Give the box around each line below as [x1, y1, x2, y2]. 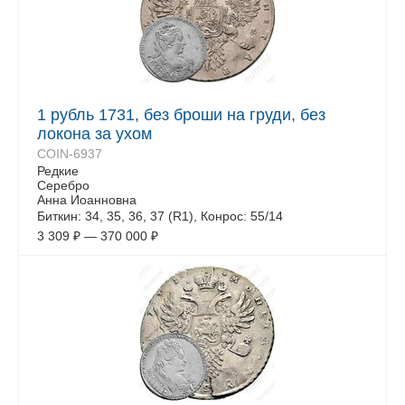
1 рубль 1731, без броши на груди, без [37, 106, 325, 124]
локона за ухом [37, 125, 152, 143]
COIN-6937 [37, 146, 102, 161]
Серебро [37, 178, 89, 193]
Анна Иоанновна [37, 193, 137, 207]
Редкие [37, 164, 79, 178]
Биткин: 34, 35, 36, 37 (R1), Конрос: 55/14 [37, 209, 283, 223]
